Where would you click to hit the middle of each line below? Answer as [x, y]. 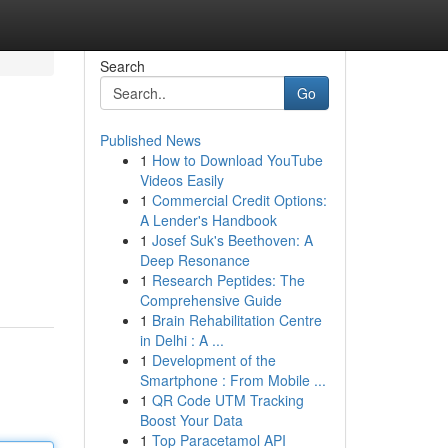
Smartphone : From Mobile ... [232, 380]
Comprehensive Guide [210, 300]
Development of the [213, 360]
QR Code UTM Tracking [227, 400]
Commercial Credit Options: [239, 200]
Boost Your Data [191, 420]
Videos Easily [181, 180]
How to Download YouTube [237, 160]
